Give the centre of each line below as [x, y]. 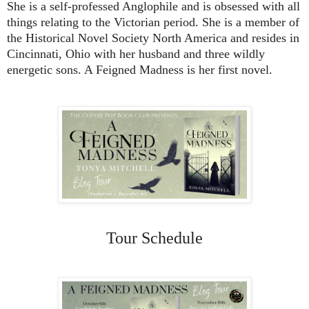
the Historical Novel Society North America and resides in [153, 38]
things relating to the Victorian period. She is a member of [153, 22]
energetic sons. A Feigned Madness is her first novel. [140, 70]
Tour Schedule [154, 238]
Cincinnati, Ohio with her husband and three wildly [136, 54]
